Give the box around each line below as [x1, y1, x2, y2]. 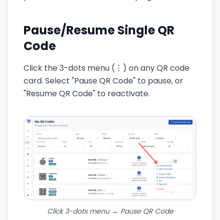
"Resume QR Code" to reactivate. [24, 88, 150, 99]
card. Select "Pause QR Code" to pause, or [24, 75, 183, 86]
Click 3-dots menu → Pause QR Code [47, 206, 173, 216]
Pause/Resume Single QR [24, 22, 174, 38]
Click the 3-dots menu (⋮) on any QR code [24, 62, 190, 74]
